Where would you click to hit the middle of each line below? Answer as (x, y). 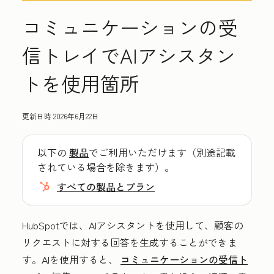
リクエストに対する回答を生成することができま (130, 242)
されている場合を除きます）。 (106, 167)
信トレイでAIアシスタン (129, 55)
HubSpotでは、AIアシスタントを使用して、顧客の (133, 225)
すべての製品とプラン (106, 187)
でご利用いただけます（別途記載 (162, 152)
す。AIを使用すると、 (71, 259)
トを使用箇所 (81, 83)
